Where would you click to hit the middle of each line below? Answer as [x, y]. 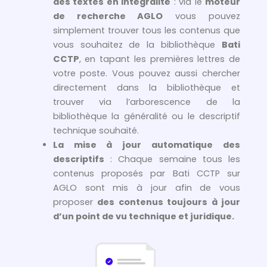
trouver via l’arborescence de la [146, 102]
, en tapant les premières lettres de [159, 59]
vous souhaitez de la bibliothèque [137, 45]
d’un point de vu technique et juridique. [143, 217]
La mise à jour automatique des [146, 145]
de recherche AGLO [108, 16]
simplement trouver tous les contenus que [146, 31]
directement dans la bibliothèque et [146, 88]
